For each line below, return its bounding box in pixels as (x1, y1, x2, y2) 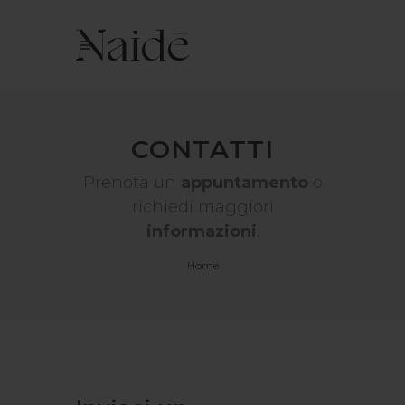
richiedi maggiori (131, 197, 274, 217)
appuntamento (180, 173, 308, 193)
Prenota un (82, 173, 181, 193)
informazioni (146, 221, 257, 241)
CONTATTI (131, 134, 274, 165)
